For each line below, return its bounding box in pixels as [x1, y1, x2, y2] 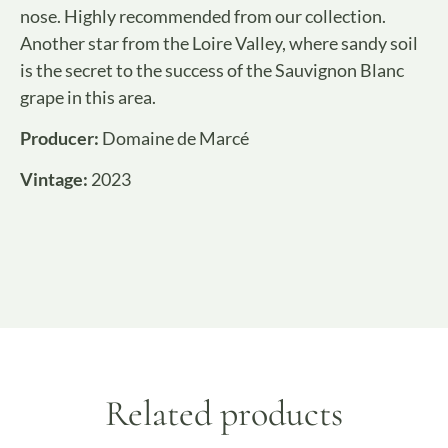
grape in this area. [20, 85, 156, 108]
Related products [105, 391, 343, 435]
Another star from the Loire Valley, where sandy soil [20, 31, 418, 54]
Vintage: [20, 168, 88, 191]
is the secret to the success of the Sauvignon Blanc [20, 58, 404, 81]
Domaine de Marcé [102, 127, 249, 150]
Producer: [20, 127, 99, 150]
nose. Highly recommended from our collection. [20, 4, 386, 27]
